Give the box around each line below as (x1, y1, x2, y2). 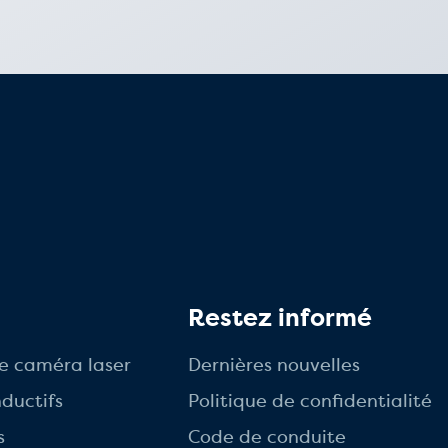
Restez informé (188, 301, 372, 334)
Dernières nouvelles (188, 352, 360, 377)
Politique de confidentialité (188, 388, 432, 413)
